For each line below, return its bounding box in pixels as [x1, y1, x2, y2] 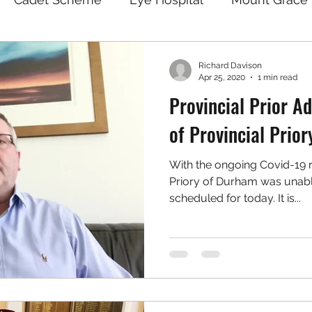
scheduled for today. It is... [169, 192, 301, 205]
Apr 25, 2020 [198, 72, 245, 82]
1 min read [258, 72, 297, 82]
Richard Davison [198, 61, 262, 70]
